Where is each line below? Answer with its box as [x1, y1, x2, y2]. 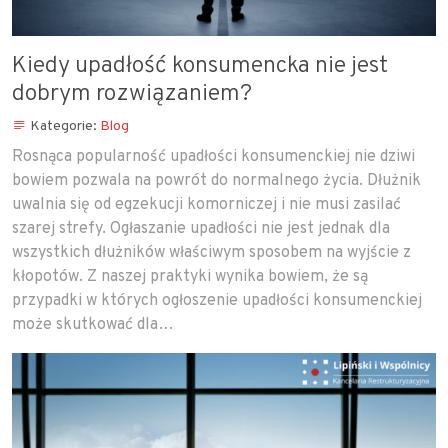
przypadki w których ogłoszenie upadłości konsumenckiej [12, 291, 422, 311]
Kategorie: [30, 118, 100, 135]
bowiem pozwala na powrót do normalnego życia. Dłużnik [12, 171, 421, 191]
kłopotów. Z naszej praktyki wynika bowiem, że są [12, 267, 368, 287]
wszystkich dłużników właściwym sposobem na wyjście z [12, 243, 411, 263]
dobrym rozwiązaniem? [12, 79, 252, 109]
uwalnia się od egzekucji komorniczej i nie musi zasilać [12, 195, 401, 215]
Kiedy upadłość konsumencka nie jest [12, 51, 388, 81]
